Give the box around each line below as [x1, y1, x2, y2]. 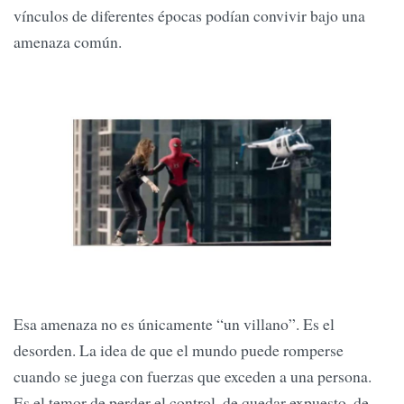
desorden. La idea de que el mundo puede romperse [14, 338, 344, 361]
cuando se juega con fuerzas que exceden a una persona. [14, 364, 372, 387]
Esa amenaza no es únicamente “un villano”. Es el [14, 312, 335, 335]
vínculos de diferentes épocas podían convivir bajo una [14, 4, 365, 26]
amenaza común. [14, 30, 122, 52]
